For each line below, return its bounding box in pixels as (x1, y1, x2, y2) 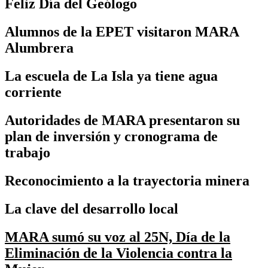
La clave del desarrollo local (5, 201, 178, 217)
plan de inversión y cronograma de (5, 129, 218, 145)
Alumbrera (5, 40, 74, 56)
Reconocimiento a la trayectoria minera (5, 173, 249, 189)
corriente (5, 84, 62, 100)
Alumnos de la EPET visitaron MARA (5, 24, 239, 40)
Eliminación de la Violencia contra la (5, 245, 232, 261)
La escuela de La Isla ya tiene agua (5, 68, 218, 84)
